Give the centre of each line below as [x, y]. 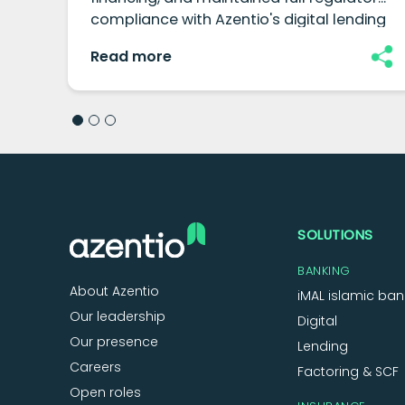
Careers [96, 367]
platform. [125, 42]
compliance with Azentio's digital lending [239, 20]
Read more [132, 57]
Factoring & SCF [348, 372]
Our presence [114, 342]
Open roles [106, 393]
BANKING [324, 271]
